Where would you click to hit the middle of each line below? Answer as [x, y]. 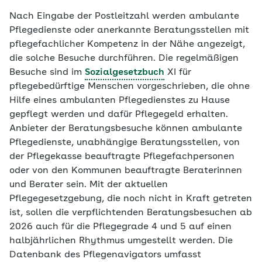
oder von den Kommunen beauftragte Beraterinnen [126, 171]
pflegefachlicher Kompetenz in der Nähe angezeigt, [127, 44]
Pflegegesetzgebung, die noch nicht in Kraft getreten [131, 199]
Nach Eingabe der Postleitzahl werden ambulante [124, 16]
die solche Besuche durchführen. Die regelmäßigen [124, 58]
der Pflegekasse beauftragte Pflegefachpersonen [122, 157]
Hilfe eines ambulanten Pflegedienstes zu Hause [120, 101]
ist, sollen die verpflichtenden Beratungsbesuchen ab [131, 213]
